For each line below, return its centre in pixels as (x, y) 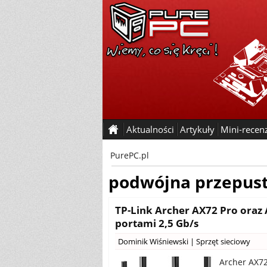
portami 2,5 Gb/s (157, 223)
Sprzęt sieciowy (223, 241)
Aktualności (150, 129)
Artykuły (197, 129)
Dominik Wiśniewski (153, 241)
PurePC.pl (130, 155)
